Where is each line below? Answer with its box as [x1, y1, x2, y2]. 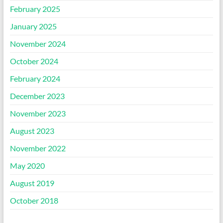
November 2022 [9, 143, 66, 153]
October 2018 [9, 196, 58, 205]
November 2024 [9, 39, 66, 48]
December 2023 [9, 91, 65, 101]
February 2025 [9, 4, 60, 13]
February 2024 [9, 74, 60, 83]
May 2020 [9, 161, 45, 170]
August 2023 [9, 126, 54, 135]
